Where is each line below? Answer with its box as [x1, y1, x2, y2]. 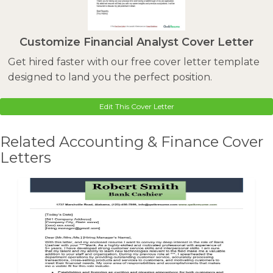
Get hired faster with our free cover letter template [7, 55, 260, 68]
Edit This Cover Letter [99, 102, 174, 111]
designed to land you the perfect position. [7, 71, 212, 83]
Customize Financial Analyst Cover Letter [19, 35, 253, 49]
